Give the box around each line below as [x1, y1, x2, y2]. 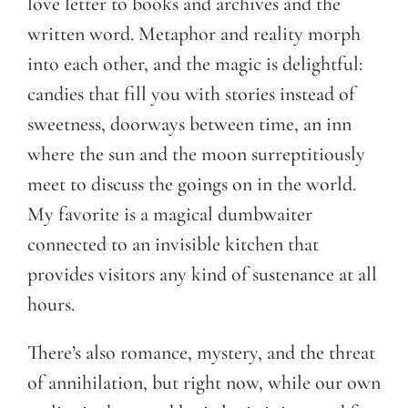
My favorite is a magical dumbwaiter [27, 201, 312, 226]
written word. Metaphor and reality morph [27, 21, 361, 46]
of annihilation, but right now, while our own [27, 370, 381, 394]
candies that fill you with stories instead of [27, 81, 355, 106]
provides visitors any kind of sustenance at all [27, 261, 377, 286]
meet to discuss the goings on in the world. [27, 171, 356, 196]
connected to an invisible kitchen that [27, 231, 319, 256]
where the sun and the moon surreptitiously [27, 141, 365, 166]
